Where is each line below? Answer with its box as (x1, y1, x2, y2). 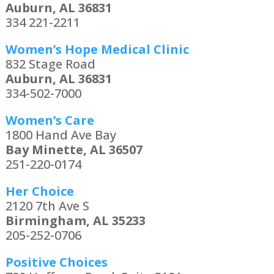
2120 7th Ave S (5, 198, 89, 215)
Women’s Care (5, 112, 94, 129)
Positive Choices (5, 254, 108, 271)
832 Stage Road (5, 56, 95, 73)
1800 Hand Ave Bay (5, 127, 116, 144)
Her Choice (5, 183, 74, 200)
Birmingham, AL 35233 (5, 212, 146, 229)
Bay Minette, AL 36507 (5, 141, 143, 158)
